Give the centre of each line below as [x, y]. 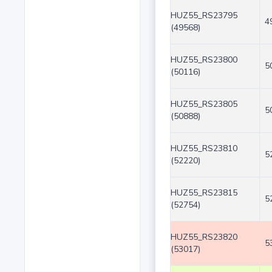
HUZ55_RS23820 [204, 237]
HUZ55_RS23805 [204, 104]
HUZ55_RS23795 [204, 16]
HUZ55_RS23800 [204, 60]
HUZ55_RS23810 [204, 149]
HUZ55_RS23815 [204, 193]
